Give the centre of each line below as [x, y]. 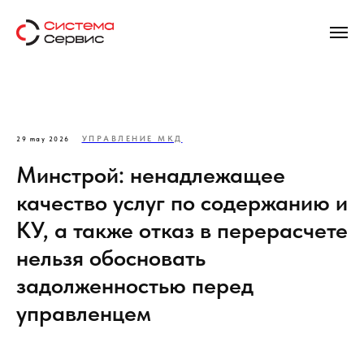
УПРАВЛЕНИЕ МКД [132, 138]
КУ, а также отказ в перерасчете [182, 230]
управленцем [84, 313]
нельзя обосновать [111, 258]
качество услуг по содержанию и [182, 202]
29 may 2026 [43, 139]
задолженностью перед [135, 285]
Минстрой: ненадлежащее [151, 175]
